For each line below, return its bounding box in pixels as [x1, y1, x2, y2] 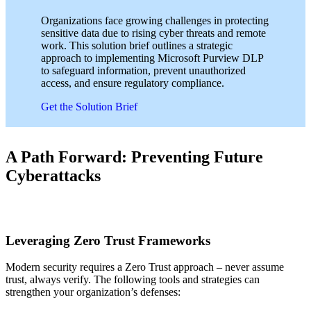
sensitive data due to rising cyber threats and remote [41, 27, 267, 40]
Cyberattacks [6, 167, 101, 185]
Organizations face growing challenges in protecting [41, 15, 269, 27]
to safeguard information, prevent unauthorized [41, 65, 246, 77]
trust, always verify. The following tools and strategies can [6, 274, 260, 286]
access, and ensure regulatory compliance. [41, 77, 225, 90]
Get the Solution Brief [41, 101, 138, 113]
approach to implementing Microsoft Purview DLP [41, 52, 264, 65]
